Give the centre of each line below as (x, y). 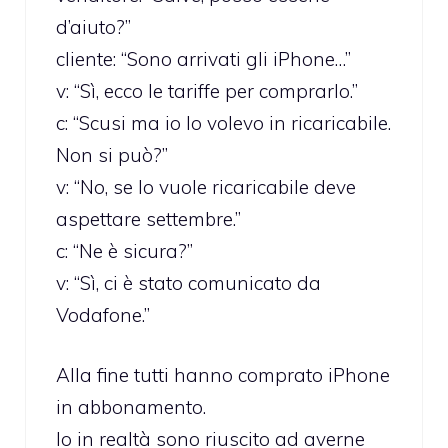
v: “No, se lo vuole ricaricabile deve (206, 186)
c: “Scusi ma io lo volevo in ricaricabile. (223, 122)
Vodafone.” (103, 314)
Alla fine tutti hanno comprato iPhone (223, 375)
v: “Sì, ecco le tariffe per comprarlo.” (207, 90)
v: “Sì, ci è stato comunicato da (188, 282)
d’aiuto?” (93, 26)
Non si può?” (112, 154)
